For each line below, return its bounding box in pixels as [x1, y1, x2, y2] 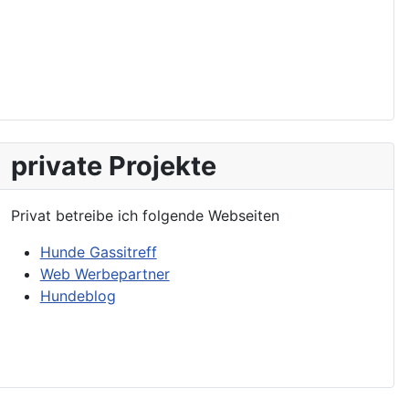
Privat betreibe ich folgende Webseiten [10, 205, 279, 225]
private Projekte [10, 149, 216, 182]
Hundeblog [39, 286, 116, 305]
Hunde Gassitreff [39, 242, 157, 261]
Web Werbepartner [39, 264, 170, 283]
